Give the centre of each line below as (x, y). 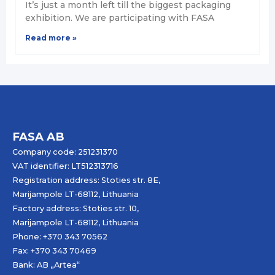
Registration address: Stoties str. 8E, (86, 180)
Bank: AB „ (33, 265)
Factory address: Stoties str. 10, (76, 208)
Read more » (51, 37)
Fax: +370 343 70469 (54, 250)
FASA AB (38, 136)
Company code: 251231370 (65, 152)
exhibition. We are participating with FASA (120, 17)
